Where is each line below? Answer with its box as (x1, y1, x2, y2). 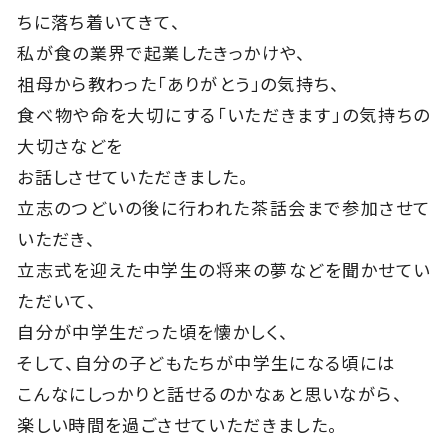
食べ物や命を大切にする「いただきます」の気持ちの (17, 105, 431, 127)
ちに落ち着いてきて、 (17, 12, 181, 34)
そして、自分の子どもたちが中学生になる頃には (17, 353, 396, 375)
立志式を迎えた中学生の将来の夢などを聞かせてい (17, 260, 431, 282)
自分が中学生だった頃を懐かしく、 (17, 322, 289, 344)
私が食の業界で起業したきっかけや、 (17, 43, 306, 65)
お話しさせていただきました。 (17, 167, 249, 189)
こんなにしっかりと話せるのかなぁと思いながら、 (17, 384, 402, 406)
